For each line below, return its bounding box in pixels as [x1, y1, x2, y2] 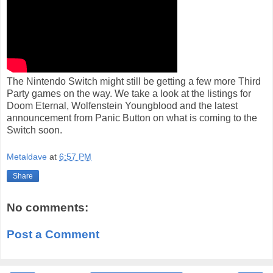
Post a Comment [7, 228, 99, 241]
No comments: [7, 201, 88, 214]
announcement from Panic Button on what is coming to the [7, 113, 257, 124]
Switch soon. [7, 125, 62, 136]
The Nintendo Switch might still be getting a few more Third [7, 76, 261, 87]
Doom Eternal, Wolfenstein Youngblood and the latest [7, 101, 238, 112]
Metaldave [7, 151, 47, 161]
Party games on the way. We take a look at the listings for [7, 88, 251, 99]
